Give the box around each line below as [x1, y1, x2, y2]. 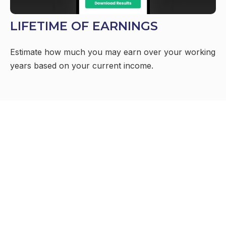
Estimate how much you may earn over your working [10, 47, 215, 58]
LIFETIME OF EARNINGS [10, 19, 158, 34]
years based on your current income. [10, 61, 153, 71]
